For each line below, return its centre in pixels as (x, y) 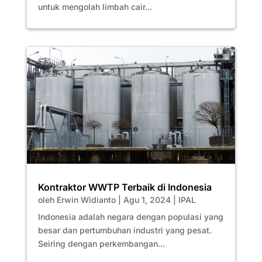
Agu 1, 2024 (147, 200)
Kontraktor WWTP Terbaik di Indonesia (125, 187)
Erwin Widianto (86, 200)
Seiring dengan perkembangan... (101, 244)
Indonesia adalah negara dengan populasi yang (130, 217)
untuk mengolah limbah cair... (95, 6)
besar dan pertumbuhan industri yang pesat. (125, 230)
